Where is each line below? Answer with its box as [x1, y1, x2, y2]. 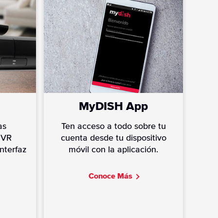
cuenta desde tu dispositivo [60, 133, 166, 143]
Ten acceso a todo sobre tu [61, 122, 166, 131]
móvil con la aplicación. [69, 145, 158, 154]
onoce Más [93, 172, 132, 180]
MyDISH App [79, 100, 148, 112]
